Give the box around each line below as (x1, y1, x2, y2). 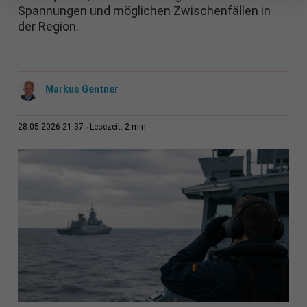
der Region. (17, 19, 79, 34)
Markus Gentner (45, 84, 119, 95)
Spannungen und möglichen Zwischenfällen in (17, 3, 271, 19)
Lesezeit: (89, 122, 125, 132)
